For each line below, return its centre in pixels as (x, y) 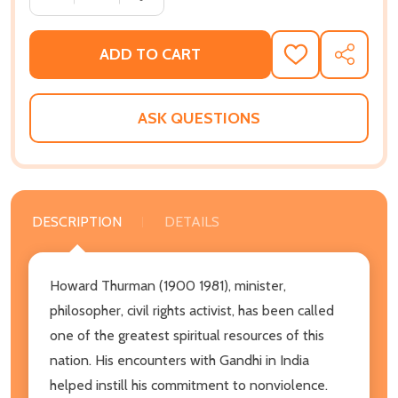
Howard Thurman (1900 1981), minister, (168, 285)
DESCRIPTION (77, 221)
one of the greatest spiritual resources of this (187, 335)
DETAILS (192, 221)
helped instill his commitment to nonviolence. (189, 385)
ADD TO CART (150, 55)
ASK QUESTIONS (199, 118)
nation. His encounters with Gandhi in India (179, 360)
